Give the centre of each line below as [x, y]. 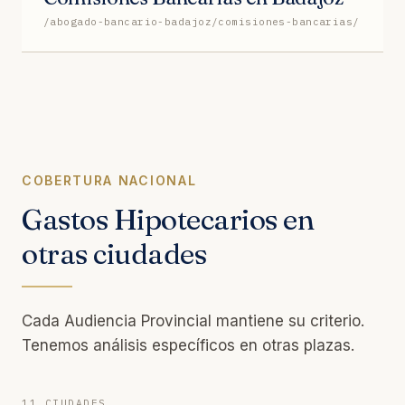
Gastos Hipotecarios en [168, 219]
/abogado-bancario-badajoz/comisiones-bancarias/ [202, 21]
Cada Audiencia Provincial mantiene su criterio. [193, 320]
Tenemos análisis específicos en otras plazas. [188, 345]
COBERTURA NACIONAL [109, 180]
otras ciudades [114, 253]
